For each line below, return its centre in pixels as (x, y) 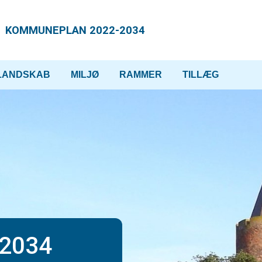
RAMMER (141, 75)
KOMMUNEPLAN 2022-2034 (75, 30)
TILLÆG (201, 75)
